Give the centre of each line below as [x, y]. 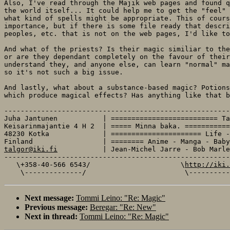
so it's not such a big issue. [64, 72]
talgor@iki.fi [31, 149]
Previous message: [56, 207]
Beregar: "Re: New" [123, 207]
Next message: [49, 198]
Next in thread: [51, 216]
